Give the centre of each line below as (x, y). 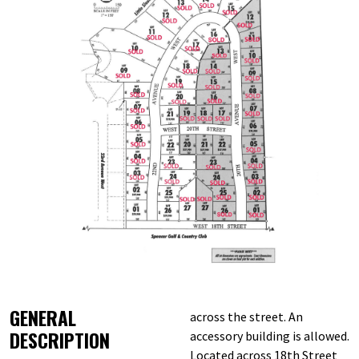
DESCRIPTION (60, 341)
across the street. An (246, 317)
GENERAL (43, 318)
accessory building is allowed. (270, 336)
